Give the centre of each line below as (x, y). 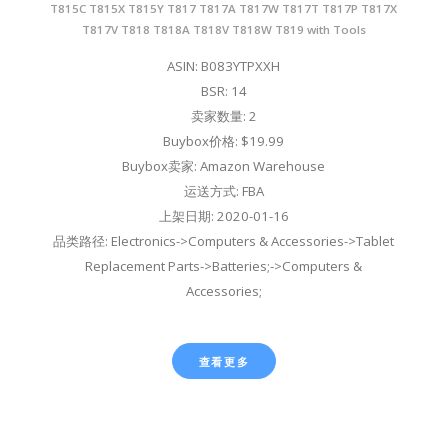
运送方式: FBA (223, 190)
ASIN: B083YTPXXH (224, 65)
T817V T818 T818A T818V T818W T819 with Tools (223, 29)
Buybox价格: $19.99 (224, 140)
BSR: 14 (223, 90)
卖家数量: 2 (223, 115)
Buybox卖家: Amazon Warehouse (224, 165)
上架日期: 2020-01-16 (223, 215)
